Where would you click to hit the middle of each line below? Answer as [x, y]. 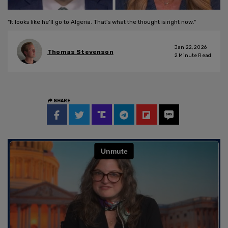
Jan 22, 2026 [191, 47]
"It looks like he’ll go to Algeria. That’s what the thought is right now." [102, 22]
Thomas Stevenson [80, 52]
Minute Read [194, 55]
